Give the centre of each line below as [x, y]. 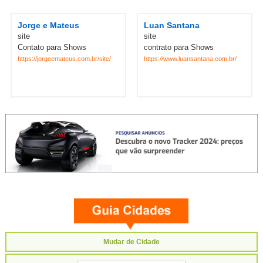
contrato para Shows [178, 47]
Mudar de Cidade [131, 242]
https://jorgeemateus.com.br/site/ [64, 58]
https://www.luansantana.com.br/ [190, 58]
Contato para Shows [52, 47]
